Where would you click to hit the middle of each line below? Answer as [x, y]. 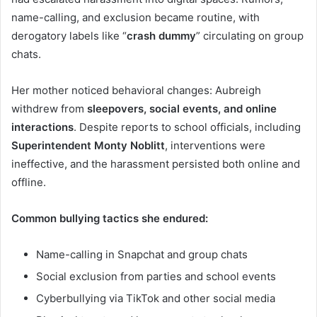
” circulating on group [250, 35]
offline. [29, 182]
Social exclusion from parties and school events [156, 276]
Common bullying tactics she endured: [110, 218]
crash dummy [161, 35]
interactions [42, 127]
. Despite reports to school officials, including [187, 127]
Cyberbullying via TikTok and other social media [156, 298]
